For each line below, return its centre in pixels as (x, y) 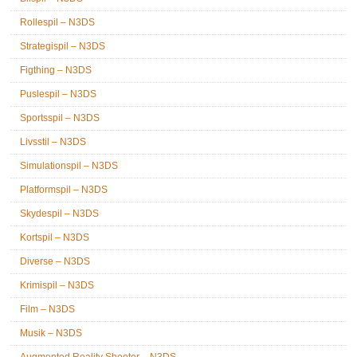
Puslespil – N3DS (59, 94)
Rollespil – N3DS (58, 22)
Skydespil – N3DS (60, 214)
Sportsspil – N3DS (60, 118)
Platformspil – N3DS (64, 190)
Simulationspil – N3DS (69, 166)
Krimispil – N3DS (57, 285)
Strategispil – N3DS (63, 46)
